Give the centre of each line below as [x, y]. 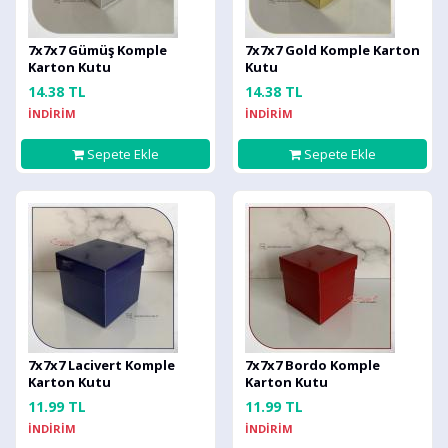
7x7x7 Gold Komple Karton [332, 50]
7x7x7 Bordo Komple [312, 365]
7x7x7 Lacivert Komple [101, 365]
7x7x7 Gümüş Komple [97, 50]
